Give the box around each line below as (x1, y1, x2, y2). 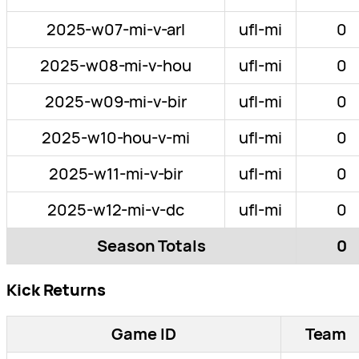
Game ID (111, 323, 176, 345)
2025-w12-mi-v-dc (47, 199, 184, 221)
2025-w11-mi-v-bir (48, 163, 184, 185)
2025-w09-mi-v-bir (45, 91, 187, 113)
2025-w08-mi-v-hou (40, 54, 192, 77)
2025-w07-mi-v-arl (46, 18, 186, 41)
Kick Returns (6, 279, 106, 301)
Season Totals (97, 235, 206, 257)
